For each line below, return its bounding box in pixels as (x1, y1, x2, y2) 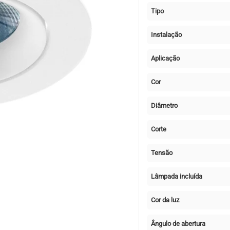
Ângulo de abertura (151, 219, 206, 227)
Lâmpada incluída (151, 172, 203, 180)
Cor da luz (151, 196, 180, 204)
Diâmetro (151, 101, 178, 109)
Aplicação (151, 54, 180, 62)
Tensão (151, 148, 173, 157)
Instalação (151, 30, 182, 39)
